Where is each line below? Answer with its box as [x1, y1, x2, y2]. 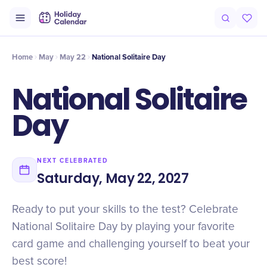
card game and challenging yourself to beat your [12, 238, 250, 250]
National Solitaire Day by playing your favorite [12, 221, 235, 232]
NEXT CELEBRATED [37, 157, 108, 164]
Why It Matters [129, 20, 177, 30]
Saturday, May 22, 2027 [37, 169, 189, 188]
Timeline [43, 20, 72, 30]
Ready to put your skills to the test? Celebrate [12, 204, 238, 215]
